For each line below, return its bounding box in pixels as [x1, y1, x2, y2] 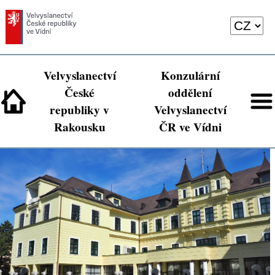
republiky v [50, 101, 109, 119]
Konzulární [160, 67, 220, 85]
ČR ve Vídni [158, 118, 222, 136]
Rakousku [53, 118, 106, 136]
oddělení [168, 84, 212, 102]
